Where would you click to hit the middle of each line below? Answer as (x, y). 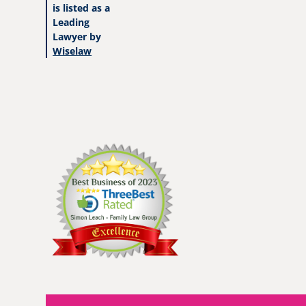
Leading (71, 22)
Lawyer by (77, 37)
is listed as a (82, 8)
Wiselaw (72, 51)
